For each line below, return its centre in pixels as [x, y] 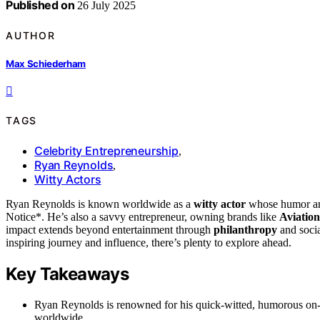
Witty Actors [68, 179]
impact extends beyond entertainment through [110, 229]
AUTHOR [31, 35]
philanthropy [245, 229]
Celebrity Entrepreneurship [106, 150]
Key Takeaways [67, 274]
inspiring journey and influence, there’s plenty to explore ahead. [149, 242]
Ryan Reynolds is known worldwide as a [100, 204]
